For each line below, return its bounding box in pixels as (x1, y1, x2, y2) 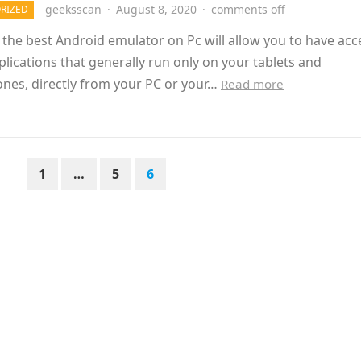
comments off (211, 2, 285, 17)
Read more (221, 76, 284, 92)
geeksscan (45, 2, 102, 17)
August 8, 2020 (116, 2, 197, 17)
